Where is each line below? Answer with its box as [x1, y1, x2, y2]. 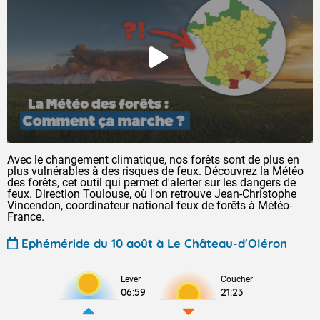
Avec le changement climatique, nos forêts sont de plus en [7, 153, 299, 166]
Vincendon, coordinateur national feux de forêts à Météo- [7, 199, 292, 212]
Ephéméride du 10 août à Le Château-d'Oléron [21, 235, 287, 251]
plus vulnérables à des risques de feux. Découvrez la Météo [7, 164, 304, 178]
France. [7, 210, 44, 224]
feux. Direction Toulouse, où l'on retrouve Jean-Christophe [7, 187, 296, 201]
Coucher [221, 274, 253, 284]
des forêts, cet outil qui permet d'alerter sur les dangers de [7, 176, 296, 189]
